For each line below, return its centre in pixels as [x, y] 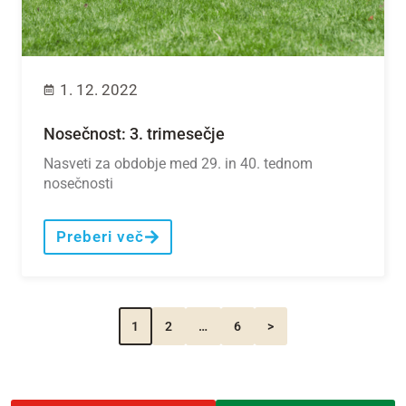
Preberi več [100, 236]
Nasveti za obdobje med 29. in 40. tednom [178, 163]
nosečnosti [78, 183]
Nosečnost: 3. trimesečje [134, 133]
